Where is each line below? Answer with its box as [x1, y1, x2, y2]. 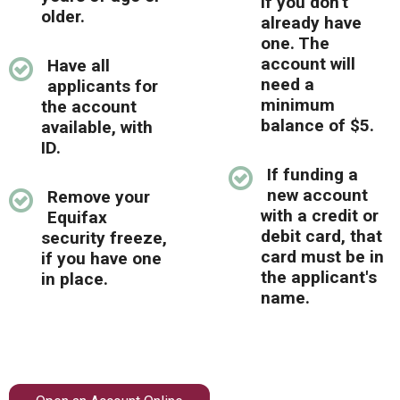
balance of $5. [261, 114, 374, 136]
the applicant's [261, 266, 377, 287]
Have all [47, 54, 110, 76]
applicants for [47, 75, 158, 96]
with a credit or [261, 204, 379, 226]
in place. [41, 268, 108, 289]
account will [261, 53, 355, 74]
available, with [41, 116, 153, 137]
